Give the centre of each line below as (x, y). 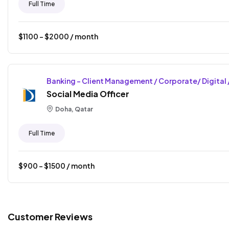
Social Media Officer (88, 94)
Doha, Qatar (74, 109)
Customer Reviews (50, 216)
